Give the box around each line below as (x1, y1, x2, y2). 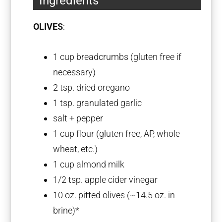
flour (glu (74, 128, 111, 139)
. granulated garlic (72, 97, 142, 108)
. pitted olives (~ (74, 189, 136, 200)
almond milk (74, 159, 125, 169)
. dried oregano (72, 82, 130, 93)
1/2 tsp (53, 174, 81, 185)
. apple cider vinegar (81, 174, 158, 185)
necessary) (53, 66, 96, 77)
